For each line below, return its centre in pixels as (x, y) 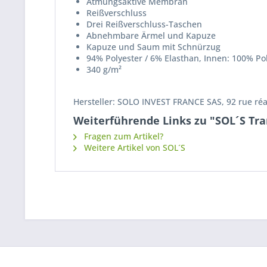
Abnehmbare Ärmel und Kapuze (151, 35)
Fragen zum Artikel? (122, 136)
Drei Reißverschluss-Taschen (144, 24)
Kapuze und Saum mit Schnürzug (153, 47)
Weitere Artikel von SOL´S (133, 148)
